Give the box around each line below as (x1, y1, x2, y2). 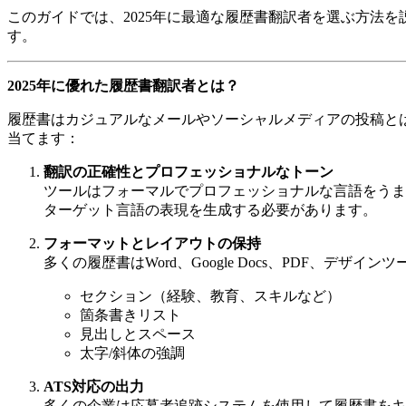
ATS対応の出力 (43, 379, 144, 395)
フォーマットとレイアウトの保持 (43, 236, 261, 252)
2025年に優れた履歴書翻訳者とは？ (7, 78, 239, 94)
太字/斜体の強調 (80, 345, 185, 362)
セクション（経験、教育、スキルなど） (80, 288, 341, 304)
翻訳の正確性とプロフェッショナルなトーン (43, 164, 333, 180)
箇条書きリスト (80, 307, 181, 324)
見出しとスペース (80, 326, 196, 343)
